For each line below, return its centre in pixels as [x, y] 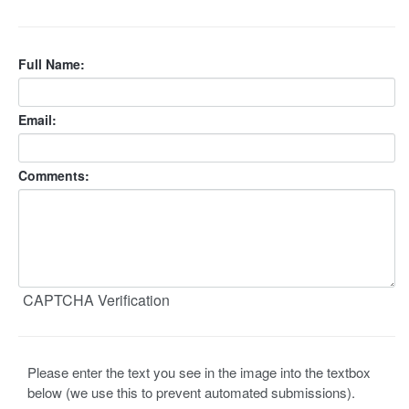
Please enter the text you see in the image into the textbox [199, 372]
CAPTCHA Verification [96, 300]
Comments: [54, 175]
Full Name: [52, 64]
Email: [37, 120]
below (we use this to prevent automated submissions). [191, 392]
